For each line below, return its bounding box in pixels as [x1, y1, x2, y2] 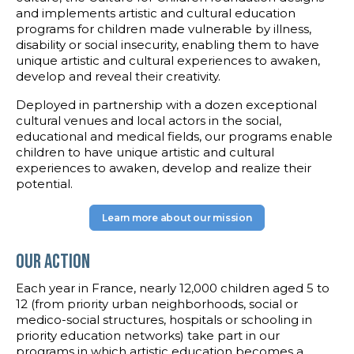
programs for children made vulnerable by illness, [16, 21, 311, 36]
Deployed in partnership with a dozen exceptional [16, 96, 317, 112]
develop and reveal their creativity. [16, 68, 220, 84]
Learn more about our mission [102, 211, 252, 224]
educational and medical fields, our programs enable [16, 128, 333, 144]
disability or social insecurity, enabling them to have [16, 36, 319, 52]
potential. [16, 175, 73, 191]
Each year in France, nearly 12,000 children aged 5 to [16, 281, 330, 296]
